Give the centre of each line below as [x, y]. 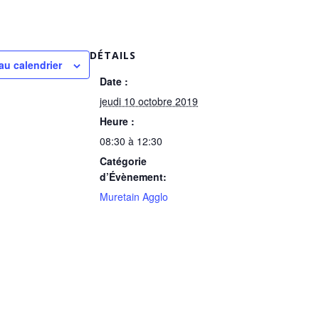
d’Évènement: [134, 177]
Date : [114, 81]
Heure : [117, 121]
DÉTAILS [113, 55]
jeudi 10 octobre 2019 [149, 101]
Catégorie [124, 161]
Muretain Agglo [134, 197]
